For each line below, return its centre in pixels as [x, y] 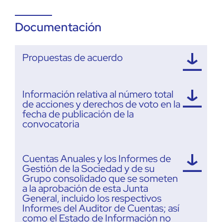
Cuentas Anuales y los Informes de [97, 158]
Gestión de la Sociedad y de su [88, 168]
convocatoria [51, 124]
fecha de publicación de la [78, 114]
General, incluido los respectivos [92, 198]
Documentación [58, 27]
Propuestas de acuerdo [73, 57]
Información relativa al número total [98, 94]
